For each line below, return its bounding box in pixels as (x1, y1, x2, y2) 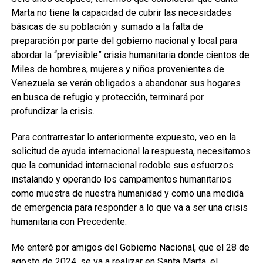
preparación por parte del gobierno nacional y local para (11, 35, 237, 46)
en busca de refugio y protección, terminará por (11, 92, 204, 103)
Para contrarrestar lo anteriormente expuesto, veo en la (11, 131, 236, 143)
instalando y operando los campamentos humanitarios (11, 174, 232, 185)
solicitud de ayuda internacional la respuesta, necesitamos (11, 146, 251, 157)
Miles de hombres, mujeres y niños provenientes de (11, 63, 224, 75)
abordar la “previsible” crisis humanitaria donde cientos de (11, 49, 249, 60)
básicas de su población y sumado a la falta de (11, 21, 203, 32)
